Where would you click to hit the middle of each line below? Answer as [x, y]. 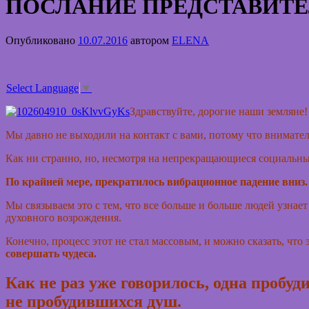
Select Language [42, 88]
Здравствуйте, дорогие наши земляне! [219, 112]
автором [150, 40]
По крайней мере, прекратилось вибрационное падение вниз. [157, 182]
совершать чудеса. [51, 254]
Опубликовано [40, 40]
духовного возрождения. [63, 218]
